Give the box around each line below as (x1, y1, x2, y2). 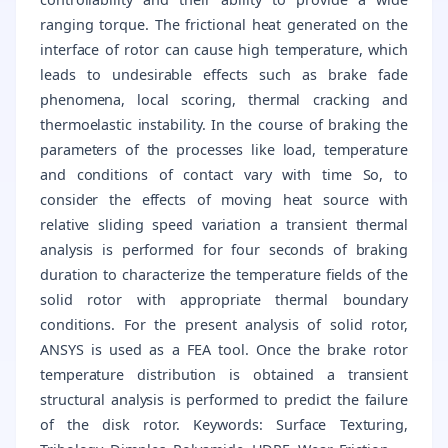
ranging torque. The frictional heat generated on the (40, 14, 408, 34)
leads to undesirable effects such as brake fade (40, 64, 408, 84)
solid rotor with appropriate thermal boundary (40, 289, 408, 309)
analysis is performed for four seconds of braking (40, 239, 408, 259)
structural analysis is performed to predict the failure (40, 389, 408, 409)
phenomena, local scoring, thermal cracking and (40, 89, 408, 109)
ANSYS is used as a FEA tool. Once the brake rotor (40, 339, 408, 359)
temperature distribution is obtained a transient (40, 364, 408, 384)
